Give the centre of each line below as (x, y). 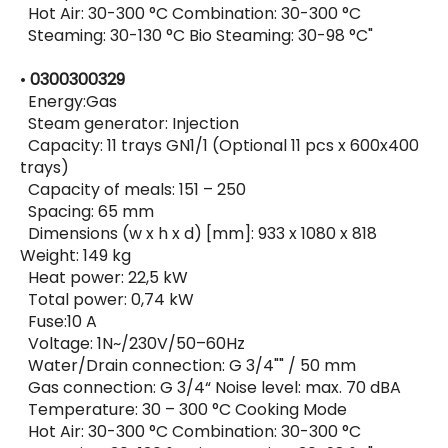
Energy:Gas (68, 102)
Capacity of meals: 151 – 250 (133, 190)
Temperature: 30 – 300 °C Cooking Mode (185, 410)
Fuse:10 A (58, 322)
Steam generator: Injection (129, 124)
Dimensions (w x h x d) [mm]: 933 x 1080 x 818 (198, 234)
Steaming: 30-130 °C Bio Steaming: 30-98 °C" (196, 36)
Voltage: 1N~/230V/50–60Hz (132, 344)
